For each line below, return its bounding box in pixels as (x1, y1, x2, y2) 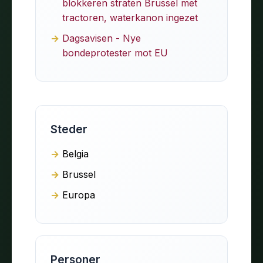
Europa (62, 188, 95, 201)
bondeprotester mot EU (62, 46, 168, 59)
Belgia (62, 147, 89, 160)
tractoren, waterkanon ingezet (62, 11, 198, 23)
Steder (50, 122, 87, 136)
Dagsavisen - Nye (62, 32, 141, 44)
